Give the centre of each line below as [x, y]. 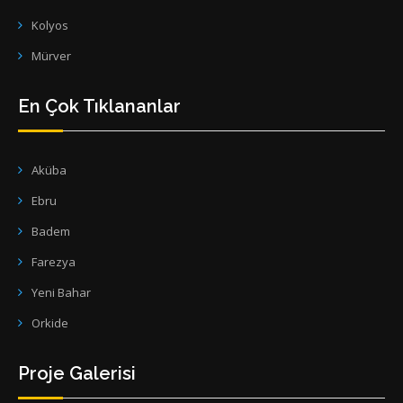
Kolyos [50, 25]
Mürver [51, 55]
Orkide [50, 322]
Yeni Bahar [61, 292]
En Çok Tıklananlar [99, 106]
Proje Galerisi [77, 373]
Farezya [54, 261]
